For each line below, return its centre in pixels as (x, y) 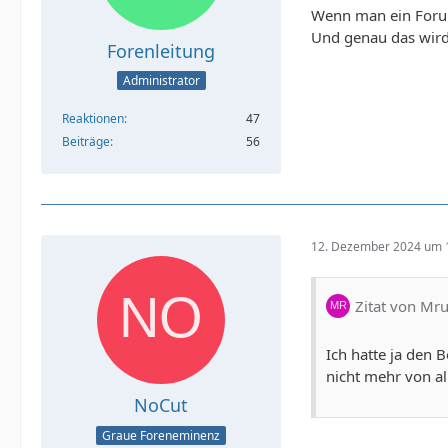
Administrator (161, 81)
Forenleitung (161, 50)
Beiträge (86, 142)
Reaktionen (93, 119)
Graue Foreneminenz (161, 435)
